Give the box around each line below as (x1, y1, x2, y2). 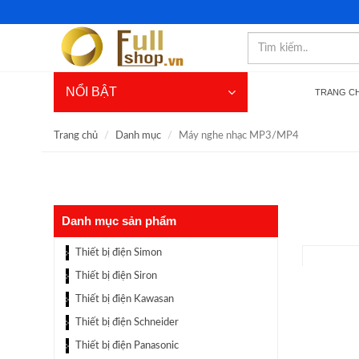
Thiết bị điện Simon (75, 248, 162, 258)
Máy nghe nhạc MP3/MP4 (179, 131, 299, 141)
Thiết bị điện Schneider (75, 317, 179, 328)
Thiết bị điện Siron (75, 271, 157, 281)
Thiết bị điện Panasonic (75, 341, 179, 351)
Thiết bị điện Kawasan (75, 294, 174, 305)
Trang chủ (54, 131, 98, 141)
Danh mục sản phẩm (62, 214, 176, 228)
